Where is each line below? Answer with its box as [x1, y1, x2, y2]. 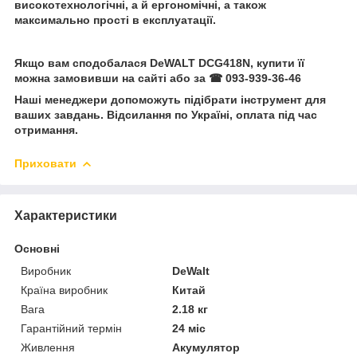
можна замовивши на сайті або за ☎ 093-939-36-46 [14, 71, 301, 84]
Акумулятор [172, 340, 241, 354]
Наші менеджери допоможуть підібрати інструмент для [14, 92, 326, 106]
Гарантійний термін [21, 321, 122, 335]
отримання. [14, 123, 78, 136]
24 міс [172, 321, 206, 335]
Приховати [14, 156, 76, 170]
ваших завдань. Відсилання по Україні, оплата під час [14, 108, 317, 121]
